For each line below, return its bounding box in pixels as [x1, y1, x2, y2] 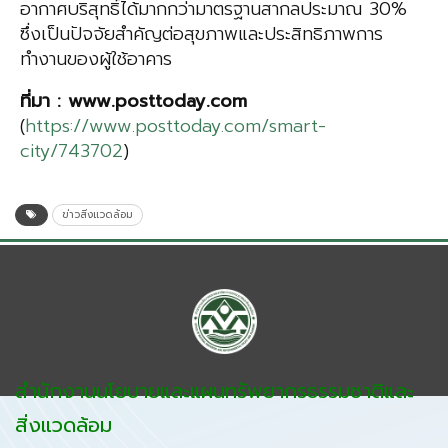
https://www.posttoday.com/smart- [25, 112, 326, 141]
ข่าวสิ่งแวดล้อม [62, 207, 133, 223]
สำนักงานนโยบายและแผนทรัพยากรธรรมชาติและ [15, 376, 414, 407]
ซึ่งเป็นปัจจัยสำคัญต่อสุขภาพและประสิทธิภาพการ [20, 20, 383, 49]
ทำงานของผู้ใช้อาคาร [20, 45, 172, 74]
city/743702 [20, 137, 123, 166]
